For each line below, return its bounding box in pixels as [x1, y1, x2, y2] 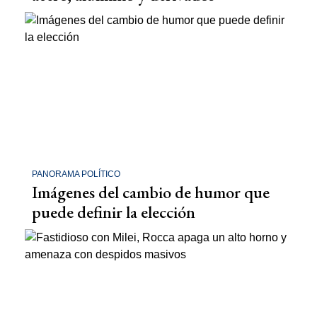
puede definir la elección [32, 201, 195, 224]
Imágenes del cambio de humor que [32, 181, 270, 204]
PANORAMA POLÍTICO [32, 169, 120, 180]
